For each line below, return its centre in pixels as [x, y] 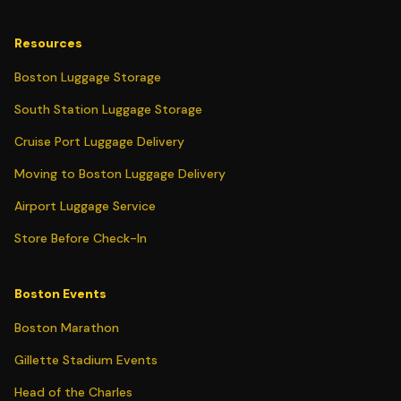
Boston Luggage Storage [88, 77]
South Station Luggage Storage [108, 109]
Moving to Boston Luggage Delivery [120, 174]
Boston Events [60, 294]
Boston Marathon [67, 328]
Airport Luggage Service [85, 206]
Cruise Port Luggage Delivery [99, 141]
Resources [48, 43]
